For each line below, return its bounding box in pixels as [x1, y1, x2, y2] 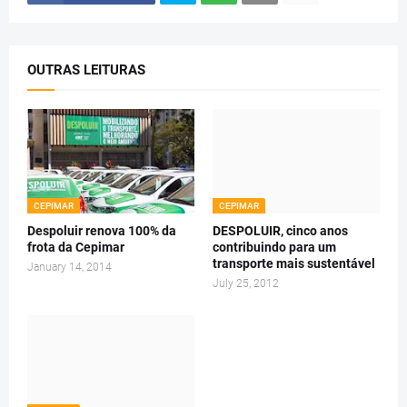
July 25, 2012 [213, 276, 279, 290]
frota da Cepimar [27, 239, 124, 254]
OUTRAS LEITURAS [27, 61, 145, 78]
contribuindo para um [213, 239, 336, 254]
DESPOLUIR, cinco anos [213, 223, 348, 238]
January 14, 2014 [27, 260, 112, 273]
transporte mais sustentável [213, 255, 375, 271]
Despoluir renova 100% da [27, 223, 176, 238]
